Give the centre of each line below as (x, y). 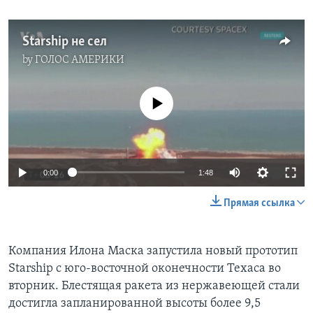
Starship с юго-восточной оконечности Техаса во (145, 268)
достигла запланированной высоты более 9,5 (134, 303)
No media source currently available (162, 94)
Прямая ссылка (259, 203)
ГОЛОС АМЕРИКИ (80, 60)
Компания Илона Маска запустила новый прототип (153, 251)
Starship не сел (65, 42)
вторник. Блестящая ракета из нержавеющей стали (154, 286)
